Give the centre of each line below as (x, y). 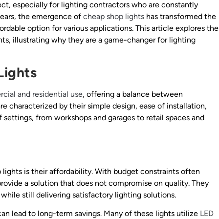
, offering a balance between (133, 94)
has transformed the (180, 16)
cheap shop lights (114, 16)
